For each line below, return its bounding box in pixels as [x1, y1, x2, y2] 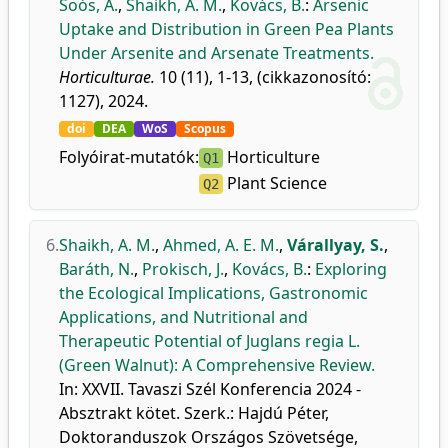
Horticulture [223, 146, 320, 168]
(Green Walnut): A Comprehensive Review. [59, 354, 375, 376]
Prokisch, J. [142, 258, 224, 280]
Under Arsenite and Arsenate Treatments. [59, 42, 374, 64]
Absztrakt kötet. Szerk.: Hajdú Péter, [59, 402, 329, 424]
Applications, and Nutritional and [59, 306, 308, 328]
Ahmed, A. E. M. [163, 234, 279, 256]
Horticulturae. [59, 66, 155, 88]
